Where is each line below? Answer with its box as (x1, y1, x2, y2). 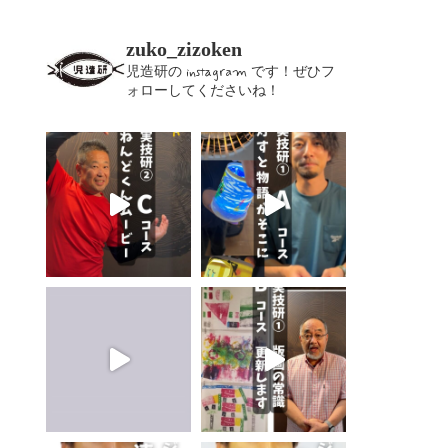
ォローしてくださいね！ (126, 82, 280, 100)
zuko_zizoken (126, 38, 242, 60)
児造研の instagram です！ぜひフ (126, 63, 335, 81)
